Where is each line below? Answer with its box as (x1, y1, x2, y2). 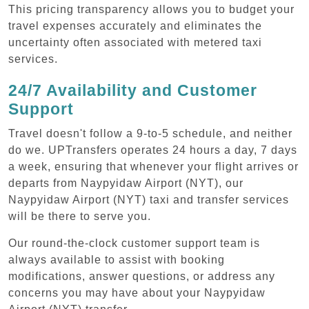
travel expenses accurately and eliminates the (8, 19, 262, 32)
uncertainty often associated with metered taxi (8, 36, 262, 48)
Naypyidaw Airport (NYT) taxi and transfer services (8, 193, 289, 206)
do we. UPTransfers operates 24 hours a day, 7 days (8, 143, 297, 156)
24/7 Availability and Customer (8, 81, 257, 99)
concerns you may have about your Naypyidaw (8, 286, 266, 299)
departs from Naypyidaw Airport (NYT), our (8, 177, 243, 189)
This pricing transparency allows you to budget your (8, 3, 295, 15)
